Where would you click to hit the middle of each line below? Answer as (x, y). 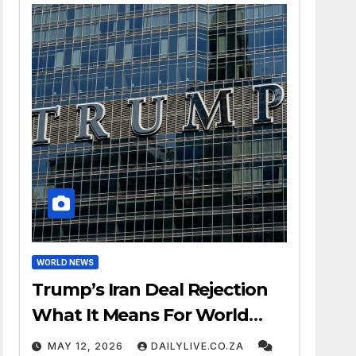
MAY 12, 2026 (86, 346)
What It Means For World (141, 315)
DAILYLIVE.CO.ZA (199, 346)
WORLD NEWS (66, 262)
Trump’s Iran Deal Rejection (150, 290)
